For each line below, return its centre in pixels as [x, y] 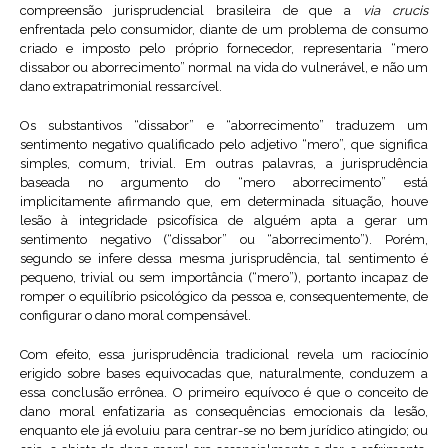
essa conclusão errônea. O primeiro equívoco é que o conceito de [224, 393]
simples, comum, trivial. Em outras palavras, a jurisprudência [224, 164]
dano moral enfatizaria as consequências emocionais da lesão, [224, 412]
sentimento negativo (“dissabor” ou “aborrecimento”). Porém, [224, 240]
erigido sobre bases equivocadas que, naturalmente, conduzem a [224, 374]
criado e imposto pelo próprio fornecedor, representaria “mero [224, 49]
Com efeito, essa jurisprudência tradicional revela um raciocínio [224, 355]
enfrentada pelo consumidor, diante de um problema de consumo [224, 30]
